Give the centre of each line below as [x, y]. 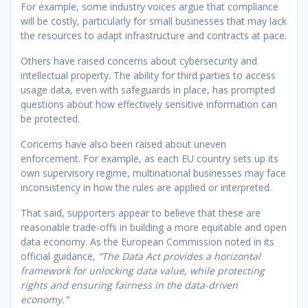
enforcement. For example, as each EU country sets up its [150, 158]
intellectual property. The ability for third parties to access [148, 75]
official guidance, [59, 256]
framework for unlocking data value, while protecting [143, 270]
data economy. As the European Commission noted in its [147, 241]
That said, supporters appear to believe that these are [141, 212]
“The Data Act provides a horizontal [179, 256]
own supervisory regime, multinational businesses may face [153, 173]
